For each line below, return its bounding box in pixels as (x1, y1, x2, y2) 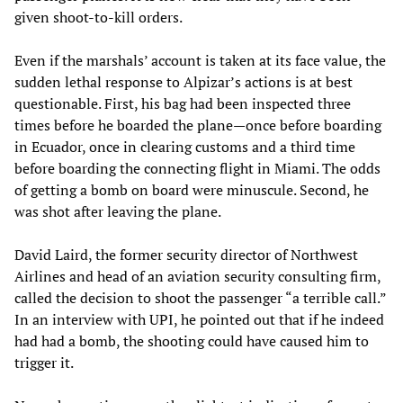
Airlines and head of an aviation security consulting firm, (14, 265, 381, 286)
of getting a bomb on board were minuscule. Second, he (14, 179, 369, 200)
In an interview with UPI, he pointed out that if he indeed (14, 309, 384, 329)
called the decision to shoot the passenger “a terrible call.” (14, 287, 386, 308)
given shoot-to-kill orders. (14, 6, 183, 27)
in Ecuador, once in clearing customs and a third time (14, 136, 355, 157)
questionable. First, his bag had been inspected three (14, 93, 351, 113)
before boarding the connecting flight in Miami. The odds (14, 157, 381, 178)
